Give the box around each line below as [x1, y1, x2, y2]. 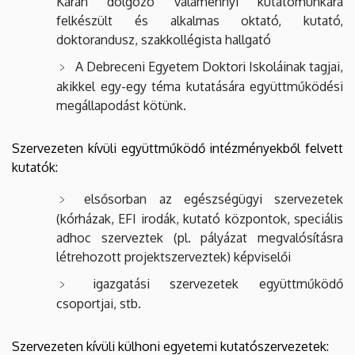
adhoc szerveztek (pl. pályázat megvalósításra [56, 229, 343, 246]
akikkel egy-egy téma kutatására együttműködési [56, 78, 343, 94]
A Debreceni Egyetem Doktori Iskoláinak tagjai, [75, 58, 343, 74]
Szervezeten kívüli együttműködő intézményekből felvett [12, 139, 343, 156]
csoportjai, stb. [56, 295, 144, 311]
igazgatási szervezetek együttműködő [92, 275, 344, 292]
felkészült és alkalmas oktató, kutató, [56, 12, 343, 29]
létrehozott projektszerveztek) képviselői [56, 248, 291, 265]
